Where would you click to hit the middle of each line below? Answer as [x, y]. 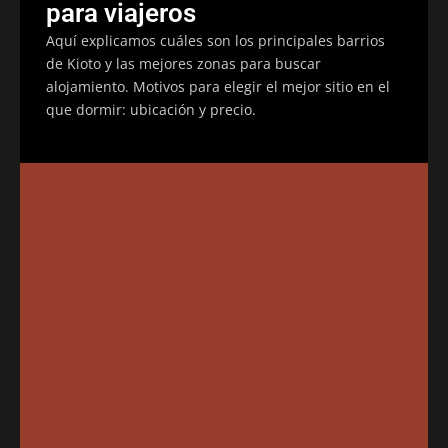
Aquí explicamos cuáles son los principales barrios [215, 40]
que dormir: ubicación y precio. [151, 109]
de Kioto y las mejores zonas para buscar [183, 63]
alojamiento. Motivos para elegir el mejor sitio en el [218, 86]
